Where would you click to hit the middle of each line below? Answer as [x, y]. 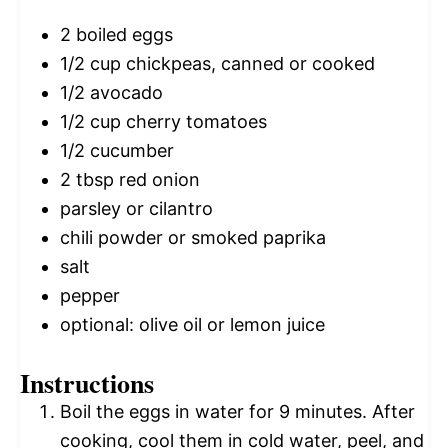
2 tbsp [87, 180]
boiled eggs [122, 35]
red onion [157, 180]
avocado [124, 93]
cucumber [129, 151]
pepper [90, 296]
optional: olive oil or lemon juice [192, 325]
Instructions [87, 383]
